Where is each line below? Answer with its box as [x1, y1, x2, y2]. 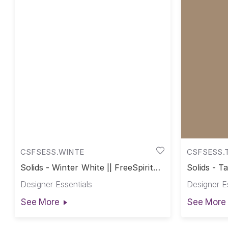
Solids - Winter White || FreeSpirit [20, 162, 154, 173]
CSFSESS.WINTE [20, 147, 84, 157]
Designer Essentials [20, 179, 92, 190]
